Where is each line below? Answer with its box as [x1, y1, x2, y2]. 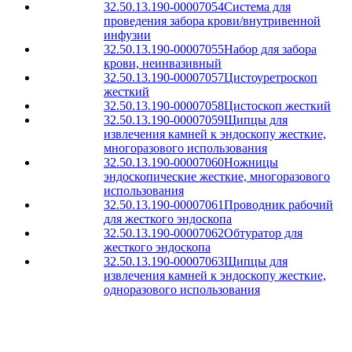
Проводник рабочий [224, 198, 333, 211]
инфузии [104, 28, 151, 42]
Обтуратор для [224, 226, 302, 240]
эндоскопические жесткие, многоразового [104, 170, 330, 183]
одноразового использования [104, 283, 260, 296]
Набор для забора [224, 42, 317, 56]
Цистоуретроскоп [224, 71, 317, 84]
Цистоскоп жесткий [224, 99, 331, 112]
